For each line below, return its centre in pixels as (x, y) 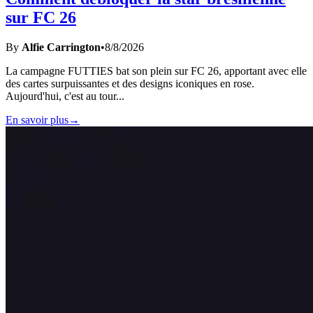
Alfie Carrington (61, 47)
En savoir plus (37, 119)
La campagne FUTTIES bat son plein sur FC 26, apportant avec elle (156, 71)
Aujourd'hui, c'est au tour (61, 96)
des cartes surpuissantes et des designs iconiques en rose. (130, 83)
